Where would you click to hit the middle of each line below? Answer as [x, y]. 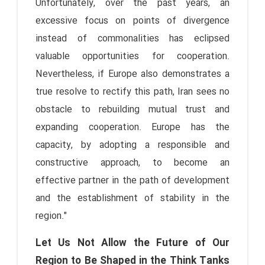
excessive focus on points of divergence [132, 21]
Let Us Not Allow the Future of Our [132, 243]
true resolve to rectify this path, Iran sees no [132, 92]
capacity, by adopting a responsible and [132, 145]
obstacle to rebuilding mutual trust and [132, 109]
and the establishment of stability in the [132, 198]
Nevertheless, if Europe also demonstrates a [132, 74]
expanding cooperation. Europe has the [132, 127]
